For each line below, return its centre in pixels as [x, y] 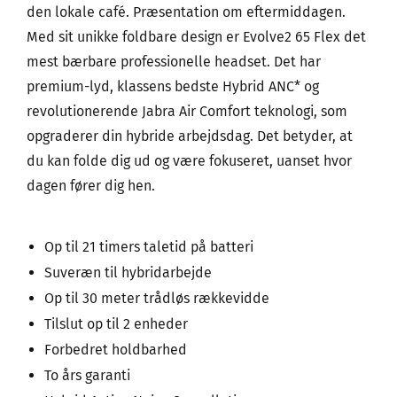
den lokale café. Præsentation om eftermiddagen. [186, 12]
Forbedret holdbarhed [116, 350]
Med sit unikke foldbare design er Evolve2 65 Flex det [196, 37]
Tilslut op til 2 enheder [116, 324]
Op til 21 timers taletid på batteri [149, 247]
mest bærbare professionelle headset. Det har [174, 62]
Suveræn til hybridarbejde [128, 273]
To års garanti [87, 376]
